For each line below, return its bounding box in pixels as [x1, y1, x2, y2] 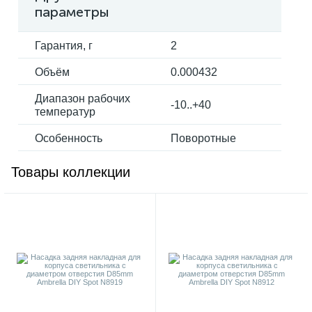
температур [35, 106, 95, 118]
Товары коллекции [11, 164, 130, 180]
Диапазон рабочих [35, 93, 130, 104]
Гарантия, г [35, 40, 93, 52]
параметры [35, 3, 109, 20]
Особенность [35, 132, 102, 144]
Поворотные [171, 132, 236, 144]
